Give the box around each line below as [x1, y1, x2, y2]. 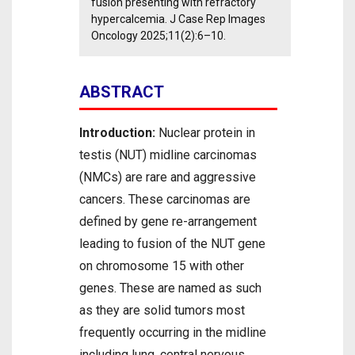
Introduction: [79, 125, 155, 140]
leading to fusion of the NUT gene [79, 236, 265, 251]
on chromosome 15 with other [79, 258, 244, 273]
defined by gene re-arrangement [79, 214, 257, 229]
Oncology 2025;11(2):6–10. [91, 29, 226, 42]
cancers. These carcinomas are [79, 192, 250, 207]
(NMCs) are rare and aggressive [79, 170, 256, 185]
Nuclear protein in [155, 125, 255, 140]
